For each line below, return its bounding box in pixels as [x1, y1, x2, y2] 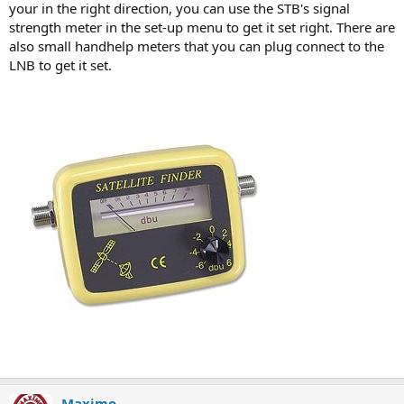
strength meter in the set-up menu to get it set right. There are [9, 18, 395, 36]
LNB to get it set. [9, 56, 112, 74]
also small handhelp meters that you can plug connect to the [9, 37, 384, 55]
